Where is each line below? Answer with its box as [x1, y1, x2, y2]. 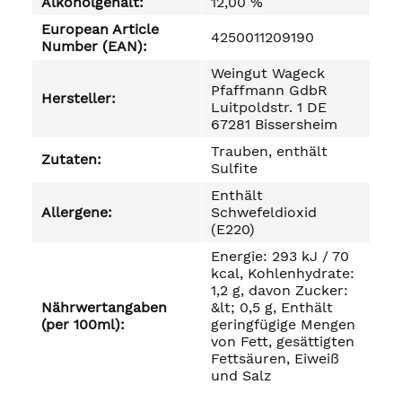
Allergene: [41, 204, 112, 221]
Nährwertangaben [41, 299, 167, 316]
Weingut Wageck [211, 65, 325, 82]
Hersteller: [41, 90, 116, 107]
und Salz [211, 367, 272, 384]
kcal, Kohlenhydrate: [211, 265, 354, 282]
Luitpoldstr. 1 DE [211, 99, 327, 116]
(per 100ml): [41, 316, 125, 333]
